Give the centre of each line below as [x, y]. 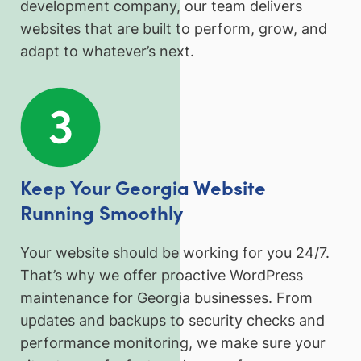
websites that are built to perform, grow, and [174, 29]
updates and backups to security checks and [172, 320]
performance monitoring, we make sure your [173, 342]
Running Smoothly [102, 212]
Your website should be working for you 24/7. [175, 252]
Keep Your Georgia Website [143, 187]
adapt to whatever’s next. [107, 52]
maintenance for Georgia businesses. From [166, 297]
